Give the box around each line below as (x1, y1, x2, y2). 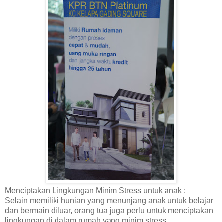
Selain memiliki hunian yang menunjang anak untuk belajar (5, 196, 213, 205)
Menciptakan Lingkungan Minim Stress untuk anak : (5, 186, 186, 195)
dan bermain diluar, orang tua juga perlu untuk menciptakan (5, 206, 213, 215)
